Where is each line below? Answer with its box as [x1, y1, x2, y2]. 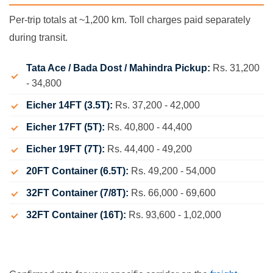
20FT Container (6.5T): [26, 166, 131, 176]
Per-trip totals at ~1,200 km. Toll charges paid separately [9, 15, 250, 26]
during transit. [9, 32, 68, 43]
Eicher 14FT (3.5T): [26, 100, 115, 110]
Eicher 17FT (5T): [26, 122, 107, 132]
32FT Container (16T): [26, 210, 129, 220]
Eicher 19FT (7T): [26, 144, 107, 154]
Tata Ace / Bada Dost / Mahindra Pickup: [26, 63, 213, 73]
